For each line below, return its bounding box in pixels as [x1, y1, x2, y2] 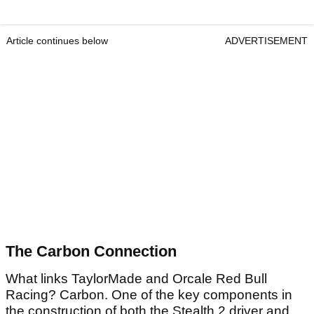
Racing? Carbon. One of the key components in [6, 287, 292, 303]
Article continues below [6, 35, 108, 47]
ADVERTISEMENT [225, 35, 308, 47]
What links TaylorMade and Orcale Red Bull [6, 271, 267, 287]
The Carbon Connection [6, 243, 177, 261]
